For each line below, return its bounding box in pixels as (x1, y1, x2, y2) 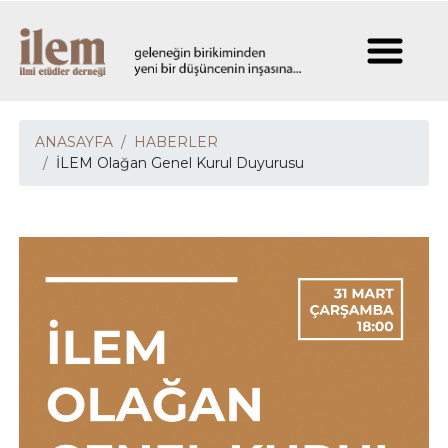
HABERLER (134, 133, 219, 151)
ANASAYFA (35, 133, 114, 151)
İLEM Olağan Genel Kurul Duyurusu (56, 154, 305, 172)
